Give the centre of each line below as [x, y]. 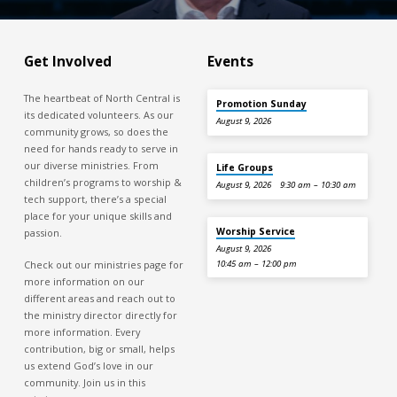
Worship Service [256, 231]
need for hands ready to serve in [101, 148]
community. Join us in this [84, 382]
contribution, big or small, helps [99, 348]
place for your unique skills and [97, 215]
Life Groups [245, 167]
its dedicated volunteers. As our [98, 114]
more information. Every [82, 331]
